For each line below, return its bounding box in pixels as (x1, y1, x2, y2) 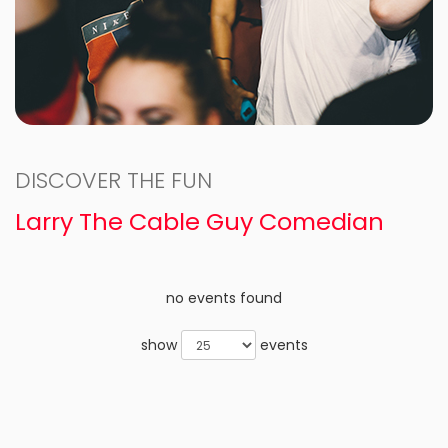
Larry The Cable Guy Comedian (15, 205, 384, 238)
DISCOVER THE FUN (15, 165, 212, 196)
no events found (166, 288, 282, 308)
